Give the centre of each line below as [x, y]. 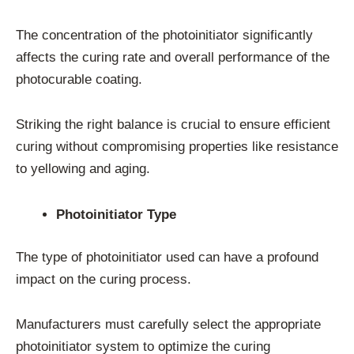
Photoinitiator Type [116, 215]
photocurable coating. [79, 79]
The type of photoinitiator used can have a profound [167, 257]
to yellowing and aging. [83, 169]
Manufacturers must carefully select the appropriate [168, 325]
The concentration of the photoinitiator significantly [164, 35]
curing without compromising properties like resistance [177, 147]
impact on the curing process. [104, 279]
